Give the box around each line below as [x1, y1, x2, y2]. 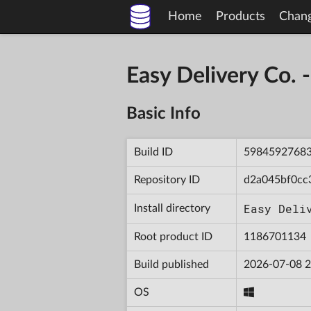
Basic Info [126, 105, 201, 122]
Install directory [134, 202, 210, 214]
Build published [134, 258, 209, 270]
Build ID [134, 146, 173, 158]
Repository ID [134, 174, 200, 185]
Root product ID [134, 230, 212, 242]
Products [216, 10, 265, 23]
